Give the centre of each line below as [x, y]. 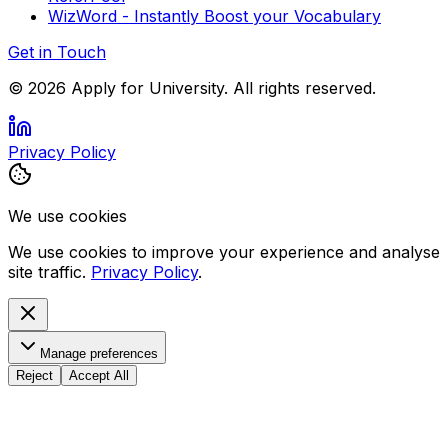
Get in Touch [57, 52]
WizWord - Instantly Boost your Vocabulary [214, 16]
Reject [34, 376]
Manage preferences [99, 354]
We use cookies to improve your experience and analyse [224, 252]
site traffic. [47, 272]
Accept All [99, 376]
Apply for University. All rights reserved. [221, 88]
